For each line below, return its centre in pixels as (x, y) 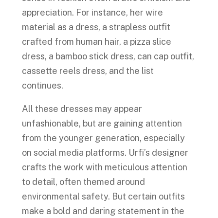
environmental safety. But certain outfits (103, 196)
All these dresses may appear (82, 109)
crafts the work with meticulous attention (104, 167)
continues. (43, 85)
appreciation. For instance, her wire (92, 12)
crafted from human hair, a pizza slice (96, 42)
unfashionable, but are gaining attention (102, 123)
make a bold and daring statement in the (103, 211)
